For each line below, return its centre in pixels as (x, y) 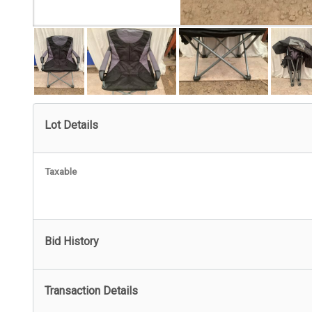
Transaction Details (91, 291)
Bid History (72, 242)
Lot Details (71, 125)
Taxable (61, 172)
